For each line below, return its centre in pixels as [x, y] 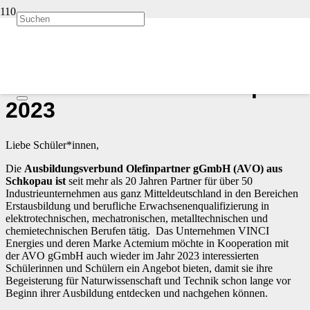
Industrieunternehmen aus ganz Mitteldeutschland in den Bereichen [152, 193]
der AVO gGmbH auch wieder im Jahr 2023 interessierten [132, 255]
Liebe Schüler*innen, [52, 145]
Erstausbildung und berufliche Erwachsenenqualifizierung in [137, 206]
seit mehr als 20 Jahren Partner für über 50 [159, 181]
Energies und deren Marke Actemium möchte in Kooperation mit [147, 243]
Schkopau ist [36, 181]
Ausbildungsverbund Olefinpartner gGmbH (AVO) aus [153, 168]
